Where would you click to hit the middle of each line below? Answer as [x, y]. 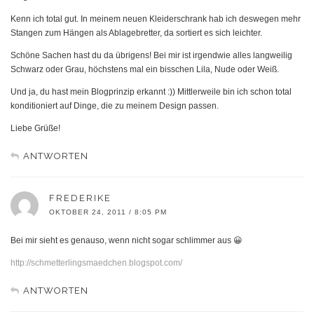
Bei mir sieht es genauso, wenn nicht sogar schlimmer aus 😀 [127, 240]
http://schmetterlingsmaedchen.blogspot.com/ [96, 262]
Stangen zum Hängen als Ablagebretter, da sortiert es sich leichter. [136, 33]
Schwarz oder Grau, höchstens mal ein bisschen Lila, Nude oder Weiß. [145, 69]
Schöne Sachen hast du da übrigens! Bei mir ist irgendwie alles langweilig [151, 55]
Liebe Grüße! [35, 128]
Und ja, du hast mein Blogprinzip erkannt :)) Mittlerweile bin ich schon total [151, 91]
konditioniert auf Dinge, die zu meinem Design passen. [115, 105]
